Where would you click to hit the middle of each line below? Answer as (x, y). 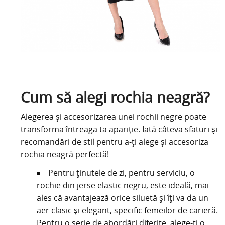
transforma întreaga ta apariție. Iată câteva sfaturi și (119, 129)
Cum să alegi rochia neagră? (115, 97)
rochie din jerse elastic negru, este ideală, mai (123, 185)
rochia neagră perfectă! (65, 154)
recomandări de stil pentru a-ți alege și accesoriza (114, 141)
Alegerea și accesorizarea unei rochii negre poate (113, 116)
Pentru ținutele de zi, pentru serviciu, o (121, 173)
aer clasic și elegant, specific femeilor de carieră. (127, 210)
